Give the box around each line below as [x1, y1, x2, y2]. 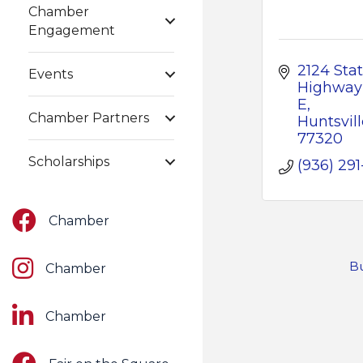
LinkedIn [11, 305, 68, 320]
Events [28, 66, 73, 82]
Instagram [11, 257, 77, 272]
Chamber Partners [28, 110, 149, 126]
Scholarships [28, 154, 109, 169]
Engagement [28, 23, 115, 38]
